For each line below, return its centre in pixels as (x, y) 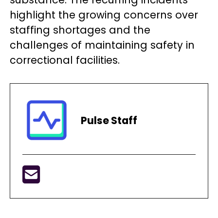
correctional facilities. (65, 60)
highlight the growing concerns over (104, 15)
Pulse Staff (109, 120)
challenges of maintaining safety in (102, 45)
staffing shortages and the (80, 30)
